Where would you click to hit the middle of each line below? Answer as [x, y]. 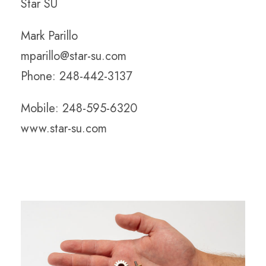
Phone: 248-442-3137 [77, 76]
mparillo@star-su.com [74, 56]
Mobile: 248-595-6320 [79, 108]
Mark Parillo [49, 36]
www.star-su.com [64, 129]
